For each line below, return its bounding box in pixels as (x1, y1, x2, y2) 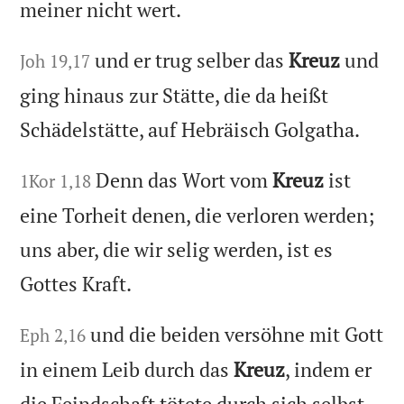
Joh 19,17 (20, 50, 91, 73)
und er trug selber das (95, 47, 289, 74)
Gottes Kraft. (20, 271, 133, 298)
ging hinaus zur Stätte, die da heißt (20, 82, 329, 109)
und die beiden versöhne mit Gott (90, 320, 384, 347)
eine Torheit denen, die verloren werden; (20, 202, 375, 229)
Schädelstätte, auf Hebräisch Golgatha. (20, 116, 361, 143)
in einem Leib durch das (20, 355, 234, 382)
